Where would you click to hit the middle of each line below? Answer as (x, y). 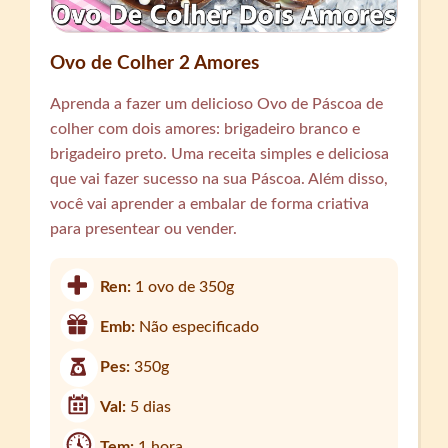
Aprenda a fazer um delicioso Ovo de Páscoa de (217, 103)
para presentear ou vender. (144, 228)
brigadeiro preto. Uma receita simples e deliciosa (220, 153)
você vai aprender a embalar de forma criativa (210, 203)
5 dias (151, 406)
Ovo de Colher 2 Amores (155, 63)
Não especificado (199, 326)
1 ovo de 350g (185, 286)
